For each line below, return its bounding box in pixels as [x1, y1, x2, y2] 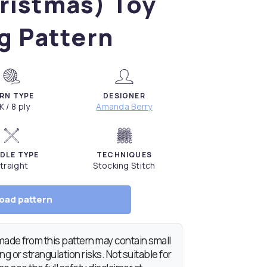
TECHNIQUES [97, 150, 153, 160]
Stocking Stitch [93, 160, 156, 172]
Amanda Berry [96, 101, 153, 113]
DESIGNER [103, 91, 145, 101]
